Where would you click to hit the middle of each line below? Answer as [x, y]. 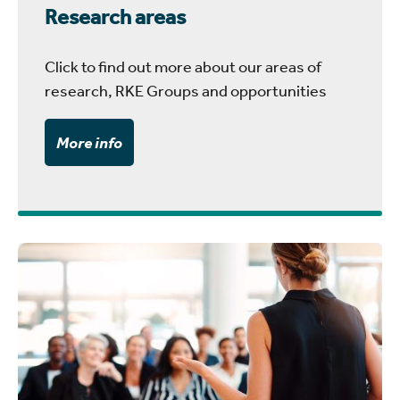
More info [89, 142]
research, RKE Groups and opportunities [186, 91]
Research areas [115, 17]
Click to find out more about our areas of [183, 67]
